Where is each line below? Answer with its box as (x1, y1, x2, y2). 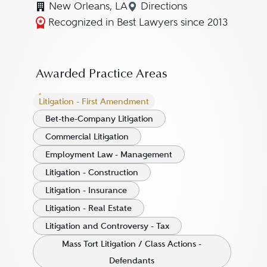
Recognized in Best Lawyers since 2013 (48, 17, 228, 28)
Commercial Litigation (45, 131, 129, 142)
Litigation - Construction (45, 167, 138, 178)
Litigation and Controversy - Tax (45, 221, 169, 231)
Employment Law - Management (45, 149, 172, 160)
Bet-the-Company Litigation (45, 113, 153, 124)
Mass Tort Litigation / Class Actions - (62, 238, 202, 249)
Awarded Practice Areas (35, 69, 167, 81)
